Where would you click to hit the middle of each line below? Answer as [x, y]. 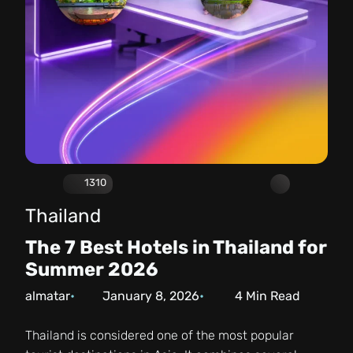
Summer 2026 [92, 269]
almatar [48, 295]
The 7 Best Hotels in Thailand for [176, 247]
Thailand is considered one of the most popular [160, 335]
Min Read [271, 295]
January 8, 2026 [150, 295]
